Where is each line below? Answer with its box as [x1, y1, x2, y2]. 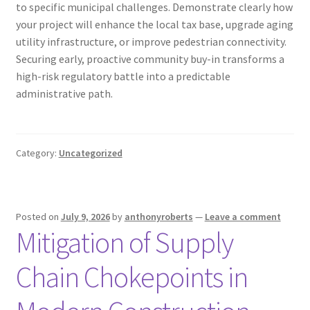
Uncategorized [58, 147, 122, 160]
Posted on [15, 210, 61, 223]
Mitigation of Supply [15, 224, 233, 260]
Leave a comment [204, 210, 281, 223]
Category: [15, 147, 59, 160]
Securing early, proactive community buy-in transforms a [15, 51, 284, 66]
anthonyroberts [124, 210, 193, 223]
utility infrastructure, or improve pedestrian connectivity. [15, 34, 286, 48]
